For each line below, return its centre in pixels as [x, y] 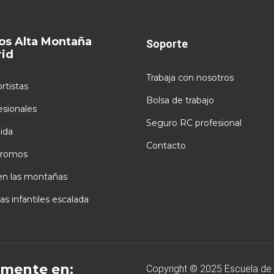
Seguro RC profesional [194, 123]
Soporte [167, 43]
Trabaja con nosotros [190, 77]
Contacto [166, 145]
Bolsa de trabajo [180, 100]
